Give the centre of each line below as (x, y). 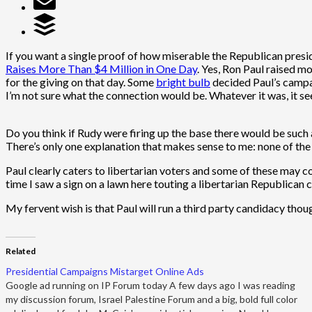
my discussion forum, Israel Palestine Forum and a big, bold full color (151, 299)
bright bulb (183, 81)
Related (21, 251)
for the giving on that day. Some (81, 81)
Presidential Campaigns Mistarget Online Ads (105, 271)
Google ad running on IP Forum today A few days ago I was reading (150, 285)
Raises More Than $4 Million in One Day (101, 68)
